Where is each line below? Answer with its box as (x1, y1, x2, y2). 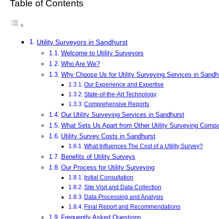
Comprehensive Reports (84, 101, 150, 108)
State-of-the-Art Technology (84, 91, 157, 98)
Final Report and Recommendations (84, 203, 181, 210)
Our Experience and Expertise (84, 81, 164, 88)
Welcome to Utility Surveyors (61, 49, 144, 57)
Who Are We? (61, 60, 100, 68)
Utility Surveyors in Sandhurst (36, 38, 128, 46)
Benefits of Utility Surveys (61, 153, 135, 160)
